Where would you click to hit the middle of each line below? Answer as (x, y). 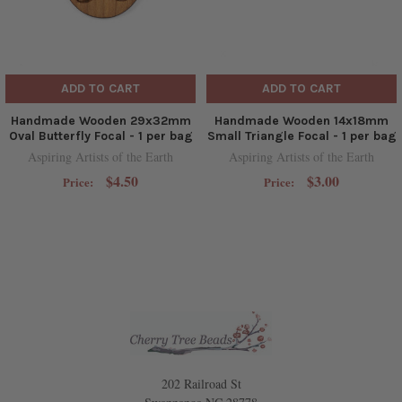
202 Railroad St (201, 384)
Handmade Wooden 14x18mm (301, 121)
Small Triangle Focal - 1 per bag (301, 136)
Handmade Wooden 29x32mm (100, 121)
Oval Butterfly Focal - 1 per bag (100, 136)
